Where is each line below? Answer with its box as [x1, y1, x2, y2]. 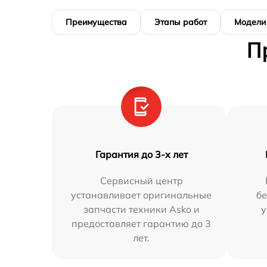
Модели [234, 17, 266, 28]
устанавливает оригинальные [71, 189, 212, 201]
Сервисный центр [100, 175, 183, 187]
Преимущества [66, 17, 127, 28]
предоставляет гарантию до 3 [72, 218, 212, 230]
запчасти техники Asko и [83, 203, 200, 216]
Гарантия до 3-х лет [95, 148, 188, 161]
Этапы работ [154, 17, 207, 28]
